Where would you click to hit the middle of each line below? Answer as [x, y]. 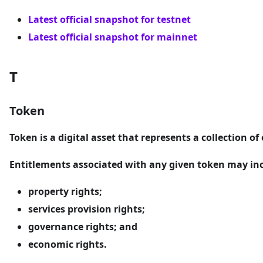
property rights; [65, 192]
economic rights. [68, 245]
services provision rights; [87, 209]
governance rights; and [83, 227]
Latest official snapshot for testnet [109, 20]
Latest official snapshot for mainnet [113, 37]
